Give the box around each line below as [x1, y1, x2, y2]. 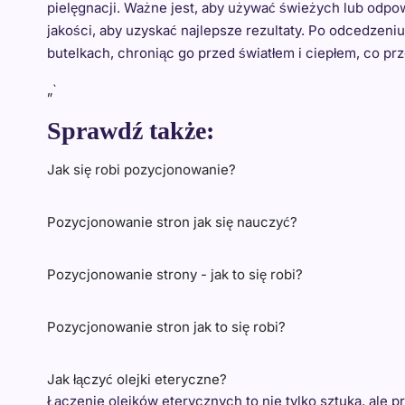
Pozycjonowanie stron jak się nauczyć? [47, 213, 297, 231]
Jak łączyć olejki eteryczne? [47, 371, 227, 388]
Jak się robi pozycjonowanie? [47, 161, 236, 178]
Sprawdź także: [47, 117, 214, 145]
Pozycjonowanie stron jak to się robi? [47, 318, 286, 335]
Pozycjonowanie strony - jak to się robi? [47, 266, 303, 283]
